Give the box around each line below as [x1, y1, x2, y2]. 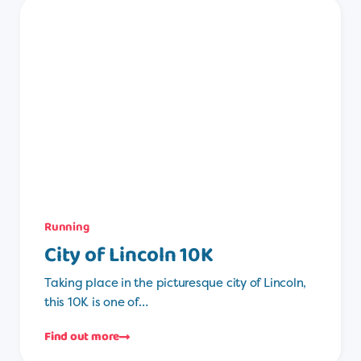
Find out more [44, 327, 120, 347]
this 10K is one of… [44, 293, 148, 310]
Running [44, 217, 89, 237]
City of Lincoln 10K [44, 238, 214, 272]
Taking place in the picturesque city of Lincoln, [44, 273, 307, 291]
